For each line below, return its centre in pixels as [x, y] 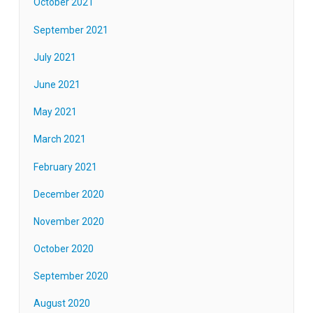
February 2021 [65, 167]
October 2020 [63, 249]
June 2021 [57, 84]
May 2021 [55, 112]
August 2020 [61, 304]
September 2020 [71, 276]
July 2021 [54, 57]
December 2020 [68, 194]
